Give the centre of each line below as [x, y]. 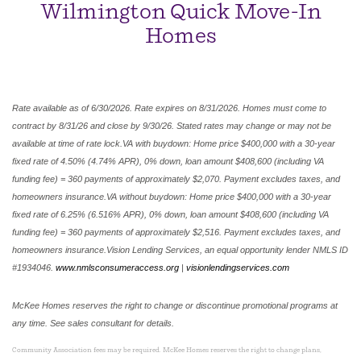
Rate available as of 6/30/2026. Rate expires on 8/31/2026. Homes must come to [169, 108]
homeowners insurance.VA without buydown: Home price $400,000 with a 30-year [172, 197]
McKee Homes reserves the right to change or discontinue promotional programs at [175, 306]
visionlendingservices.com [238, 268]
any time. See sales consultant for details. [93, 324]
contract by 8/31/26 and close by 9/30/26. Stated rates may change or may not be [172, 126]
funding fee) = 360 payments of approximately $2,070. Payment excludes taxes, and [176, 179]
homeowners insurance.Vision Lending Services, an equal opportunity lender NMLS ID [180, 250]
